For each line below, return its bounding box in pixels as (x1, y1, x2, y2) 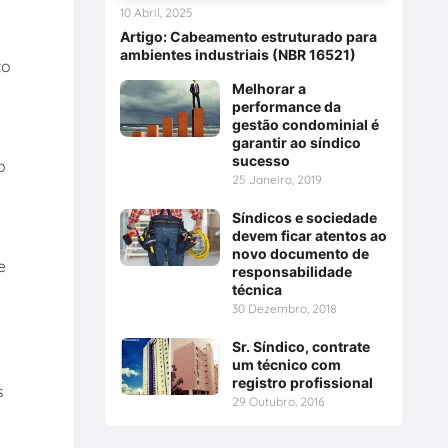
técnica (231, 281, 282, 299)
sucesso (231, 152, 290, 170)
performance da (231, 98, 341, 116)
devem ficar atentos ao (231, 227, 387, 245)
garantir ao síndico (231, 134, 361, 152)
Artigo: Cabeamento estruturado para (119, 28, 377, 46)
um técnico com (231, 356, 341, 374)
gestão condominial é (231, 116, 379, 134)
